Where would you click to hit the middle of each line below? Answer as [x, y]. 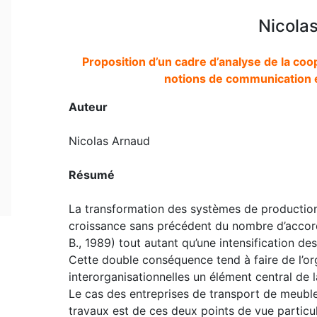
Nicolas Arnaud [109, 140]
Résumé [91, 174]
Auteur [88, 106]
